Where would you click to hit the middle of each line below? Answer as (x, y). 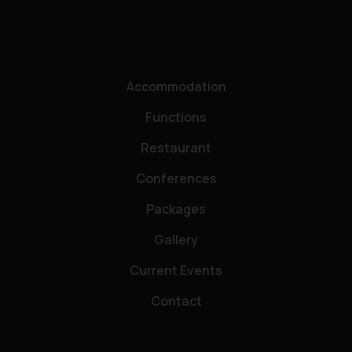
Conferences (176, 178)
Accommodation (176, 86)
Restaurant (176, 147)
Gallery (176, 239)
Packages (176, 209)
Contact (176, 301)
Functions (176, 117)
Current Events (176, 270)
